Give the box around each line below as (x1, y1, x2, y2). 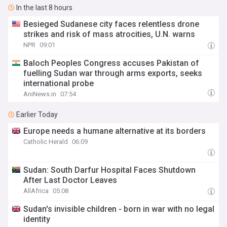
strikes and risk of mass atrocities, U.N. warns (23, 29, 196, 39)
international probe (23, 79, 94, 88)
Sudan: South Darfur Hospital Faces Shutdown (23, 165, 196, 175)
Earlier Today (16, 110, 58, 119)
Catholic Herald (23, 138, 68, 145)
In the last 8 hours (16, 4, 72, 12)
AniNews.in (23, 90, 57, 98)
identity (23, 214, 51, 224)
